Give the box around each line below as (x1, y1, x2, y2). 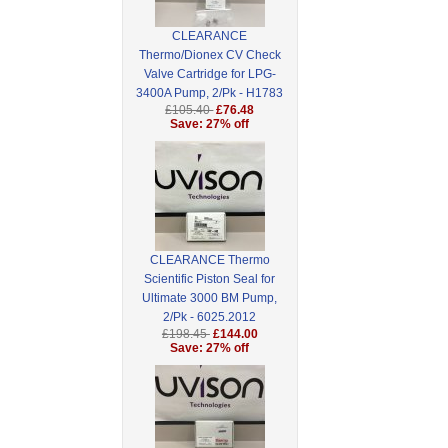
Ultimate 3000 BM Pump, (142, 291, 278, 306)
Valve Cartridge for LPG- (143, 67, 276, 82)
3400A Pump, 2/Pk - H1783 (136, 86, 284, 101)
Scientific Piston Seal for (144, 272, 276, 287)
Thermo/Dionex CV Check (138, 48, 281, 63)
